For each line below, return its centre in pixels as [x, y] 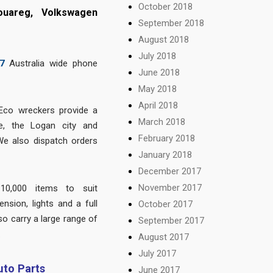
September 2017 [172, 220]
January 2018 [165, 154]
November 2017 [170, 187]
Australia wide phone [53, 63]
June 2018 [159, 72]
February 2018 [167, 138]
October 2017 [166, 204]
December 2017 [170, 171]
